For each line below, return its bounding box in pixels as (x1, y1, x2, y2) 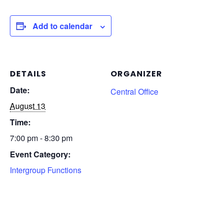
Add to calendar (33, 20, 92, 32)
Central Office (110, 86, 158, 97)
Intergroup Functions (10, 164, 81, 176)
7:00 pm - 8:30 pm (10, 132, 73, 144)
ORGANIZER (110, 68, 162, 79)
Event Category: (10, 148, 71, 160)
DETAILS (10, 68, 46, 79)
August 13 (10, 100, 45, 111)
